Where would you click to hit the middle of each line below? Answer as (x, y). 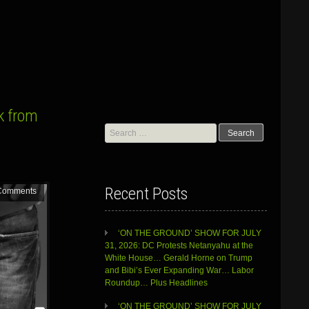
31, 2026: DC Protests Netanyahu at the (179, 246)
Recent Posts (146, 194)
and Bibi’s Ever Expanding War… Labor (179, 271)
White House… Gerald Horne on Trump (178, 258)
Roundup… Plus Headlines (157, 283)
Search (117, 129)
